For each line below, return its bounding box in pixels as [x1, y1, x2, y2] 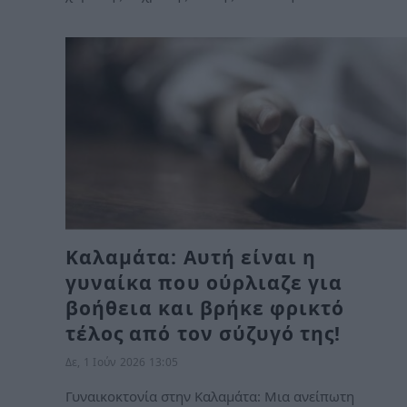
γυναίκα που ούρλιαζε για [65, 269, 343, 295]
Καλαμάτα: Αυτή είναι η [65, 243, 317, 270]
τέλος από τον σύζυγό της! [65, 320, 342, 346]
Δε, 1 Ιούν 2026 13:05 [65, 353, 179, 370]
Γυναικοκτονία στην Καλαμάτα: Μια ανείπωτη [65, 386, 354, 405]
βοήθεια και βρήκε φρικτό [65, 294, 345, 321]
